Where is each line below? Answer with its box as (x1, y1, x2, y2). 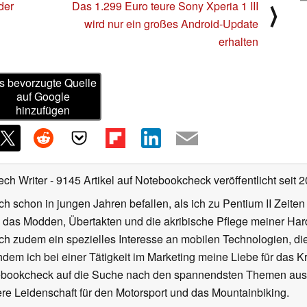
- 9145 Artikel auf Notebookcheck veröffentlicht (50, 172, 276, 188)
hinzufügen (16, 102, 71, 119)
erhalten (219, 33, 258, 49)
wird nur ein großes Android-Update (84, 15, 258, 32)
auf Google (16, 88, 70, 105)
